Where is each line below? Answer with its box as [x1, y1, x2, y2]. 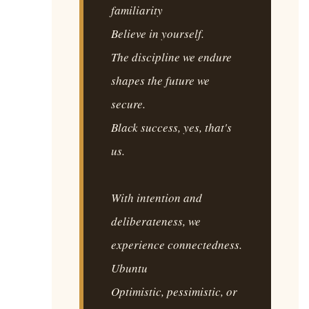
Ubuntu [111, 260, 148, 277]
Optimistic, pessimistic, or [111, 283, 237, 300]
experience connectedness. [111, 237, 242, 253]
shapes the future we [111, 72, 210, 89]
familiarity [111, 2, 163, 19]
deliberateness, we [111, 213, 201, 230]
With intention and [111, 190, 202, 206]
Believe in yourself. [111, 26, 204, 42]
